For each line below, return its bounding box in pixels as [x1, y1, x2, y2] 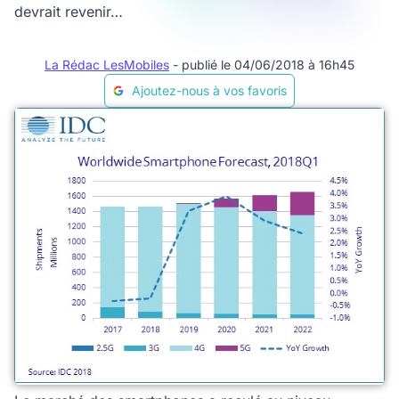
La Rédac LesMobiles [45, 57, 169, 72]
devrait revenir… [14, 3, 123, 20]
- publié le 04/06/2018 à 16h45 [173, 57, 354, 72]
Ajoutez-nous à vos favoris [132, 83, 287, 98]
